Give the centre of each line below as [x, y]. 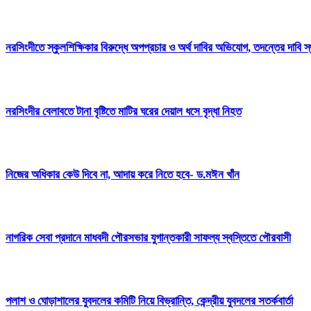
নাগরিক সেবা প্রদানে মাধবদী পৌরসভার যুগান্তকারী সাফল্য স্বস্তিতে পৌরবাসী [148, 237]
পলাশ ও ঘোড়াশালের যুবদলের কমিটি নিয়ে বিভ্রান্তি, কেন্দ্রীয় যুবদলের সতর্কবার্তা [149, 301]
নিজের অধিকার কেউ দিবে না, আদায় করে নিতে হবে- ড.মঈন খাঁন [123, 174]
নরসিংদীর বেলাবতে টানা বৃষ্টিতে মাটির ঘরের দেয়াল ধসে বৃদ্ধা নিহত [124, 111]
